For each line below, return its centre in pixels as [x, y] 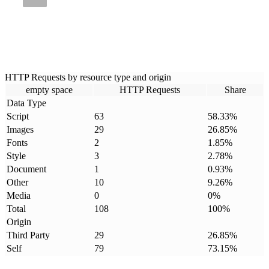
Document [26, 169]
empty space [49, 90]
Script [18, 116]
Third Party [28, 235]
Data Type [26, 103]
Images [20, 130]
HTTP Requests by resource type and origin [88, 77]
